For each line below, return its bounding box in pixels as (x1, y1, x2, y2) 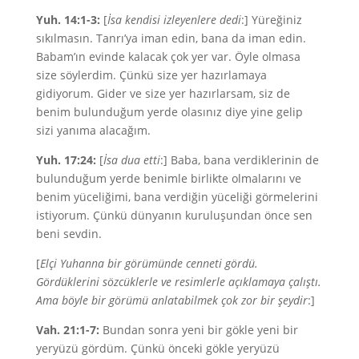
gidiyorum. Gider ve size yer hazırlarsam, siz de (35, 86, 290, 101)
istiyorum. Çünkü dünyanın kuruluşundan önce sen (35, 208, 313, 223)
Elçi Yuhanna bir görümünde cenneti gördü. (39, 256, 258, 271)
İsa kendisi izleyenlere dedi (107, 12, 241, 27)
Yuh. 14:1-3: (35, 12, 100, 27)
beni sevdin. (35, 226, 102, 241)
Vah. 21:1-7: (35, 322, 99, 337)
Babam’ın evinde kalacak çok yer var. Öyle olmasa (35, 49, 301, 64)
